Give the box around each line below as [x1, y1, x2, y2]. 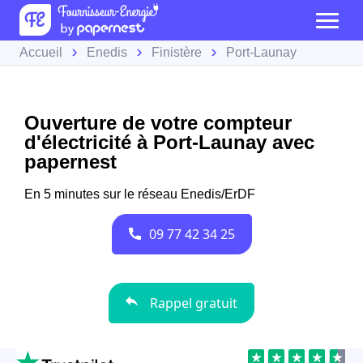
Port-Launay [226, 45, 297, 59]
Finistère [152, 45, 202, 59]
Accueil [19, 45, 62, 59]
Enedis [87, 45, 127, 59]
